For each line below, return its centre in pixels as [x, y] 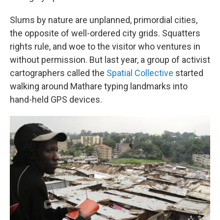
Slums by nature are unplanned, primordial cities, [104, 20]
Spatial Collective [140, 73]
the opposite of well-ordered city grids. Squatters [105, 33]
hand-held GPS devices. [56, 99]
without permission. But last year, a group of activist [110, 59]
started [188, 73]
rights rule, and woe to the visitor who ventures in [105, 46]
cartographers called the [58, 73]
